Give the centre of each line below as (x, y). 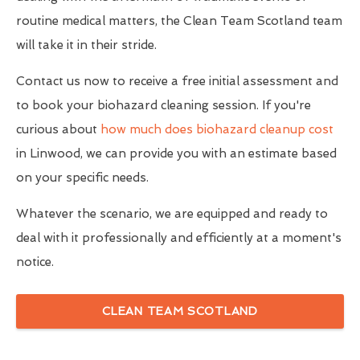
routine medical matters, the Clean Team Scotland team (179, 20)
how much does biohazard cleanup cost (217, 129)
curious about (58, 129)
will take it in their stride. (86, 45)
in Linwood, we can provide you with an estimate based (176, 153)
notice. (35, 262)
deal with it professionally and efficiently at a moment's (179, 237)
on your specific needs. (82, 177)
